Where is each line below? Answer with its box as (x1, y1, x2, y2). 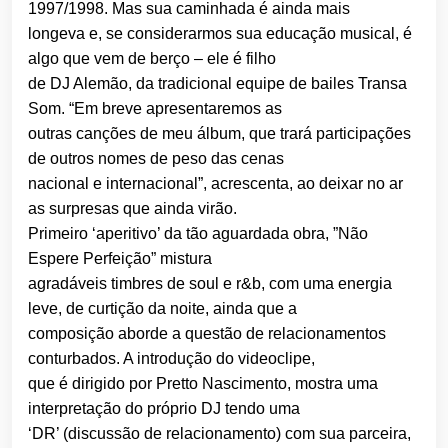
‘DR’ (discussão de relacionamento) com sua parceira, (28, 425, 411, 443)
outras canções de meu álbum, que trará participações (28, 125, 411, 143)
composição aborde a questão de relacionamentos (28, 325, 386, 343)
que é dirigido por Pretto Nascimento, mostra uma (28, 375, 378, 393)
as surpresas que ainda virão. (28, 200, 237, 218)
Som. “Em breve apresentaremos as (28, 100, 282, 118)
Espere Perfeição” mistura (28, 250, 212, 268)
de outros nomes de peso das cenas (28, 150, 284, 168)
